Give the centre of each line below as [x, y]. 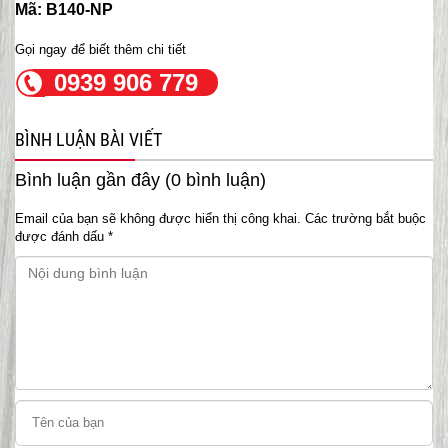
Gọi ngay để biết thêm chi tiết [100, 49]
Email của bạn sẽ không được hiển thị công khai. [158, 218]
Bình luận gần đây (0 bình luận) [140, 179]
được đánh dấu [61, 236]
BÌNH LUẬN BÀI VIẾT [88, 139]
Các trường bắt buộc [365, 218]
